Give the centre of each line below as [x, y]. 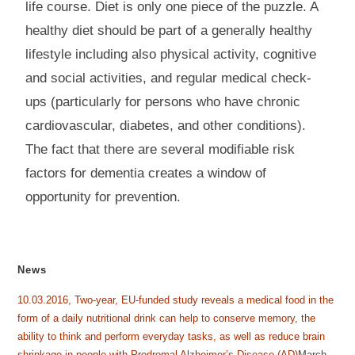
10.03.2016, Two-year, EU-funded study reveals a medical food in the [176, 300]
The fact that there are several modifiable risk [160, 150]
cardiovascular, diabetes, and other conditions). [166, 126]
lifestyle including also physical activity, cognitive [171, 55]
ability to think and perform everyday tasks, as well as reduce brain [172, 337]
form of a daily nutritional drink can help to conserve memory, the [167, 319]
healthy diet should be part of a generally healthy [169, 31]
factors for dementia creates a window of [146, 174]
